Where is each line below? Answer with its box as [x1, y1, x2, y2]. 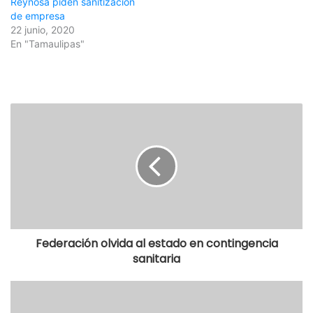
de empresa [10, 10, 65, 22]
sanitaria [133, 251, 180, 268]
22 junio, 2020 [10, 24, 75, 36]
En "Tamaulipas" [10, 38, 85, 50]
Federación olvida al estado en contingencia [35, 235, 278, 252]
